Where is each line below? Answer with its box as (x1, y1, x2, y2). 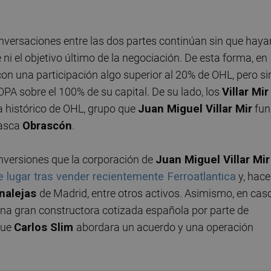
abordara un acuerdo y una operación (76, 221, 253, 234)
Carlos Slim (14, 221, 76, 234)
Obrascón (22, 119, 72, 132)
